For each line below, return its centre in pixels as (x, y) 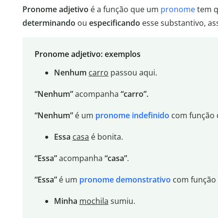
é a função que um (125, 9)
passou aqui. (133, 73)
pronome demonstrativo (125, 180)
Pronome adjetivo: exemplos (87, 54)
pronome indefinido (132, 116)
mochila (94, 201)
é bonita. (106, 137)
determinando (49, 23)
